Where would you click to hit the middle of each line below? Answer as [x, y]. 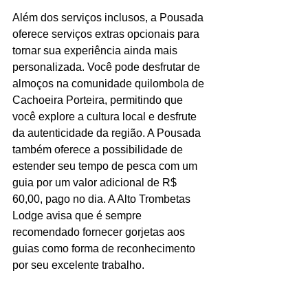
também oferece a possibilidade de [99, 149]
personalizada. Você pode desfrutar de [108, 67]
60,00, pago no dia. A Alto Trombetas [103, 199]
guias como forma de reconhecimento [105, 248]
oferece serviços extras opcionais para [107, 34]
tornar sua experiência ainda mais [96, 50]
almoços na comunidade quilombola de [110, 83]
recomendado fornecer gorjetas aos [100, 232]
